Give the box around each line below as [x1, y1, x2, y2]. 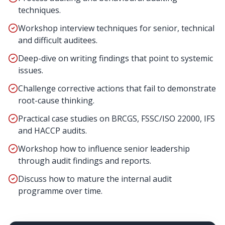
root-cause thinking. [18, 95, 94, 106]
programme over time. [18, 185, 102, 196]
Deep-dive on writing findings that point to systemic [18, 53, 213, 64]
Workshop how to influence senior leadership [18, 143, 190, 154]
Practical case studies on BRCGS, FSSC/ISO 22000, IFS [18, 113, 215, 124]
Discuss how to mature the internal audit [18, 173, 172, 184]
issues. [18, 65, 43, 76]
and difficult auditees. [18, 35, 97, 46]
